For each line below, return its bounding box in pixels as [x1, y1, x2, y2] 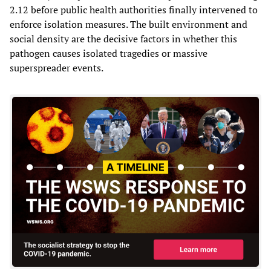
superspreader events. [10, 61, 103, 75]
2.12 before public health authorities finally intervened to [10, 3, 258, 17]
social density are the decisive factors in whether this [10, 32, 237, 46]
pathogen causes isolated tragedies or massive [10, 47, 207, 60]
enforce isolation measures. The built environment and [10, 18, 247, 31]
